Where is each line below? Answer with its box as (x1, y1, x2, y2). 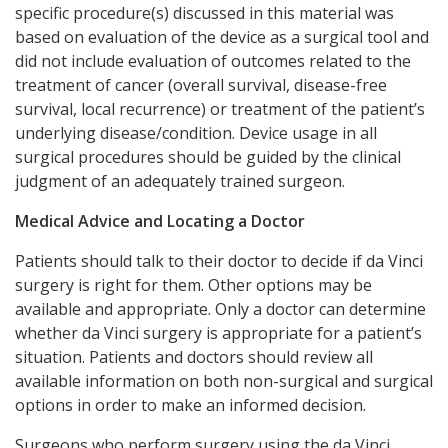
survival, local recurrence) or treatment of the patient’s (15, 98, 425, 121)
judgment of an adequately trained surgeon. (15, 170, 345, 193)
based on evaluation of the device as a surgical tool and (15, 26, 429, 49)
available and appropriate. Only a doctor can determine (15, 298, 426, 321)
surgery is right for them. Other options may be (15, 274, 372, 297)
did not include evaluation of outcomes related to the (15, 50, 411, 73)
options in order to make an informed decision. (15, 394, 366, 417)
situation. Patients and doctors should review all (15, 346, 373, 369)
